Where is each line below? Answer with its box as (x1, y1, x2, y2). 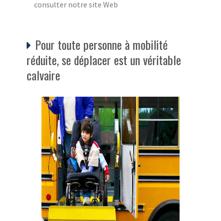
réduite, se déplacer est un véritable (27, 50, 181, 69)
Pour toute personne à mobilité (35, 35, 168, 53)
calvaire (27, 66, 60, 84)
